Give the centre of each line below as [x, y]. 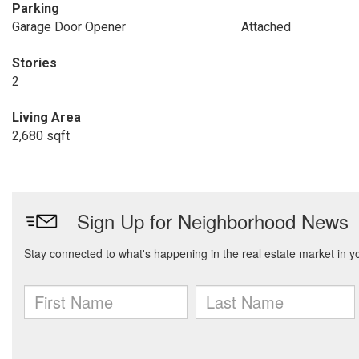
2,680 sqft [41, 136]
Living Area [46, 117]
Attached [266, 27]
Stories [34, 63]
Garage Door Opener [69, 27]
